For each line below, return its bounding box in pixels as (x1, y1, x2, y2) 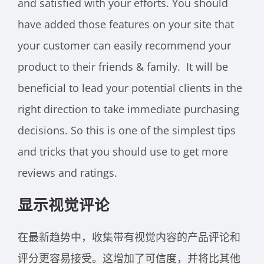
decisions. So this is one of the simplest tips (18, 123, 236, 137)
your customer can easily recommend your (18, 38, 231, 52)
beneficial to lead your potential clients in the (18, 80, 242, 95)
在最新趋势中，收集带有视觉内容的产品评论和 (18, 230, 240, 244)
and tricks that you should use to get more (18, 144, 228, 159)
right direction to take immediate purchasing (18, 101, 239, 116)
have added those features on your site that (18, 16, 234, 31)
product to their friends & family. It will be (18, 59, 228, 74)
